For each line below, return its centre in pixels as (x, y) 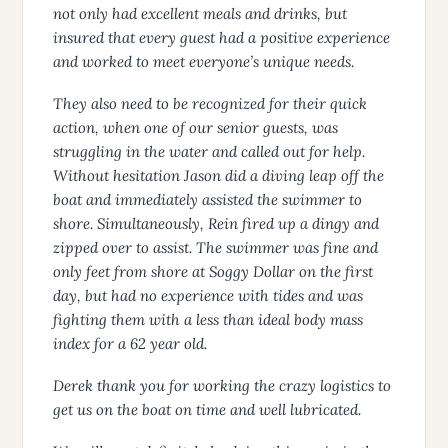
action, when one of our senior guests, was (195, 127)
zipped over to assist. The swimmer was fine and (215, 247)
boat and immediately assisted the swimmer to (207, 199)
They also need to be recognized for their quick (210, 103)
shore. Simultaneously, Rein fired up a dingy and (216, 223)
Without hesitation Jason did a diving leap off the (218, 175)
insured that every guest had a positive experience (221, 37)
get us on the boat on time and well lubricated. (207, 409)
